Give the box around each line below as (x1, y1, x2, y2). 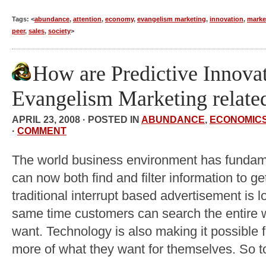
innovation (210, 15, 243, 23)
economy (105, 15, 134, 23)
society (48, 27, 71, 35)
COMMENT (17, 125, 66, 137)
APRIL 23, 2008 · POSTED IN (12, 114, 141, 125)
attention (73, 15, 102, 23)
